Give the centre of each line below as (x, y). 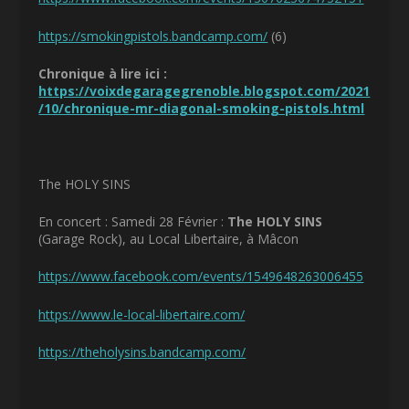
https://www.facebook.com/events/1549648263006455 (201, 277)
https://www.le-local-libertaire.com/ (142, 314)
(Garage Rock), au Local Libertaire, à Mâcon (169, 239)
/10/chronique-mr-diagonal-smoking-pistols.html (202, 108)
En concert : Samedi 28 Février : (133, 222)
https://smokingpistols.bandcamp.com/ (153, 36)
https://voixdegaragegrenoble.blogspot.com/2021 (204, 90)
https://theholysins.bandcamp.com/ (142, 352)
